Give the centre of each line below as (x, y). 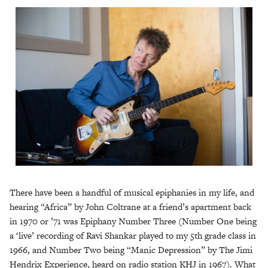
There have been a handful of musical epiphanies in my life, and (132, 192)
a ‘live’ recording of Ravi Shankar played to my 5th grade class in (133, 235)
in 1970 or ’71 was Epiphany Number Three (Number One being (133, 221)
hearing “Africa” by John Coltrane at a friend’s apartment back (130, 206)
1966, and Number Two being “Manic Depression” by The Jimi (131, 249)
